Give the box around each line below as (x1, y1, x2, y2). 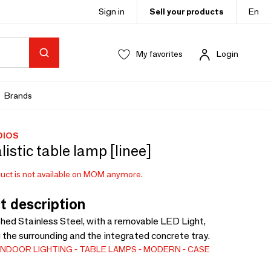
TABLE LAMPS (79, 244, 137, 255)
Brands (4, 90, 32, 101)
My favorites (136, 48, 183, 59)
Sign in (99, 6, 125, 17)
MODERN (143, 244, 181, 255)
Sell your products (149, 6, 224, 17)
